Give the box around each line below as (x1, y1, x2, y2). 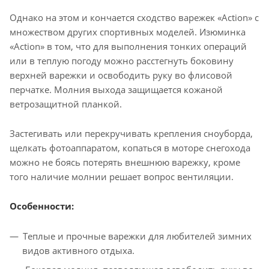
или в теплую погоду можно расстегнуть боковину (10, 55, 234, 67)
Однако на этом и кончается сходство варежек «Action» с (10, 11, 259, 24)
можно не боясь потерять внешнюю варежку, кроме (10, 156, 240, 169)
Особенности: (10, 200, 74, 213)
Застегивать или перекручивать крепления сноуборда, (10, 127, 253, 140)
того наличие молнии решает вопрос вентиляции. (10, 171, 234, 183)
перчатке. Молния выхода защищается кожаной (10, 83, 223, 96)
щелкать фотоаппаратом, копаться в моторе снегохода (10, 142, 250, 154)
